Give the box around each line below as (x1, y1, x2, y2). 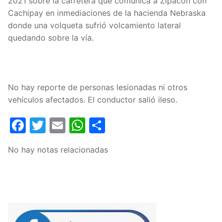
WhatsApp (85, 115, 164, 135)
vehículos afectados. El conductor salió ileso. (8, 95, 177, 105)
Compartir (105, 115, 181, 135)
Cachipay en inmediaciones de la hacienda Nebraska (8, 8, 206, 18)
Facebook (26, 115, 100, 135)
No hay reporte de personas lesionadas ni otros (8, 82, 187, 92)
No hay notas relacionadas (8, 144, 108, 155)
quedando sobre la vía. (8, 33, 94, 43)
